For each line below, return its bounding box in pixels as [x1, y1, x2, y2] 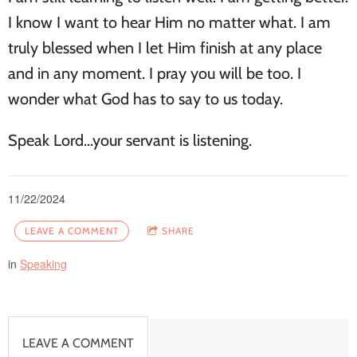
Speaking [20, 256, 67, 273]
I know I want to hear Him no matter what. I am [8, 13, 331, 33]
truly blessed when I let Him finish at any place [8, 38, 322, 58]
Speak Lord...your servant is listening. [8, 131, 252, 151]
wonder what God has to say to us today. [8, 89, 287, 109]
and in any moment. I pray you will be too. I [8, 64, 301, 84]
